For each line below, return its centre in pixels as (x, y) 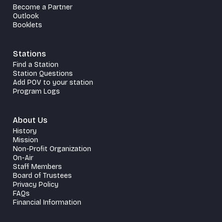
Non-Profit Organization (52, 149)
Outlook (26, 16)
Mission (26, 140)
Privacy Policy (36, 184)
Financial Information (47, 202)
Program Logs (36, 91)
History (25, 131)
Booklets (28, 25)
